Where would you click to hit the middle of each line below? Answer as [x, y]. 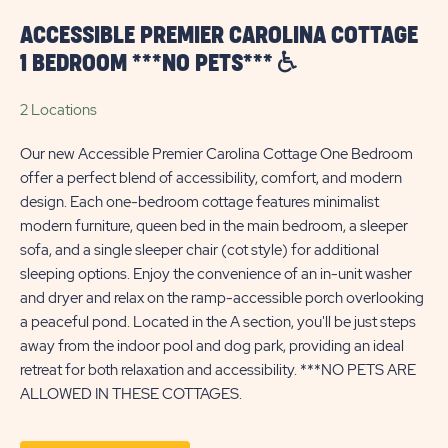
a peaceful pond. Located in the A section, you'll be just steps [218, 322]
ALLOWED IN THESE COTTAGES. [131, 394]
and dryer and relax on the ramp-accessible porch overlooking [222, 298]
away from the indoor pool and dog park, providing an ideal [212, 346]
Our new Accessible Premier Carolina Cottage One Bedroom [216, 154]
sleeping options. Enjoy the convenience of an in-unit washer [216, 274]
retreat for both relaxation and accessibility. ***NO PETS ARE [218, 370]
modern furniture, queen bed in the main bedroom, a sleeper [214, 226]
